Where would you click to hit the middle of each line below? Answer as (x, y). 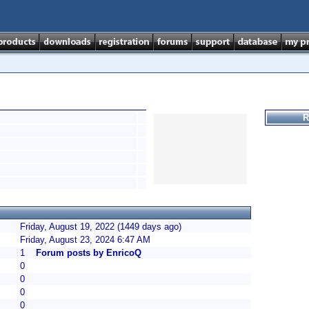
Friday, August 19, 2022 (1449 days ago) (101, 227)
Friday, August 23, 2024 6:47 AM (85, 240)
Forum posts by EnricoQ (89, 253)
